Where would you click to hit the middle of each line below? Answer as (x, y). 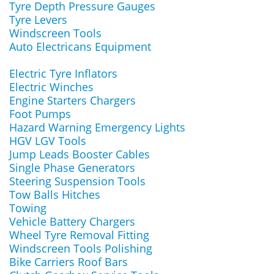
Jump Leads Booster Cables (80, 154)
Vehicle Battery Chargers (72, 221)
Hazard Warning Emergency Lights (97, 127)
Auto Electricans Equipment (80, 46)
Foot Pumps (40, 114)
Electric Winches (51, 87)
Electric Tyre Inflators (63, 73)
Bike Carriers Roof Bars (68, 262)
